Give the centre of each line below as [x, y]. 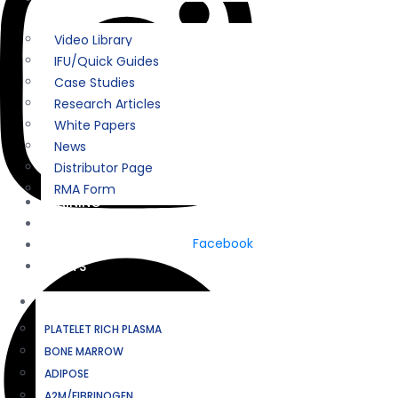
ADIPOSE [67, 374]
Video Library [93, 40]
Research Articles [107, 103]
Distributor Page [103, 167]
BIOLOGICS [79, 302]
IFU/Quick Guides [107, 61]
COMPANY [72, 223]
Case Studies [95, 82]
